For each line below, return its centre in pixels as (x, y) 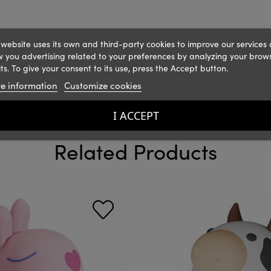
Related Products (135, 151)
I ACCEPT (135, 115)
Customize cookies (103, 85)
